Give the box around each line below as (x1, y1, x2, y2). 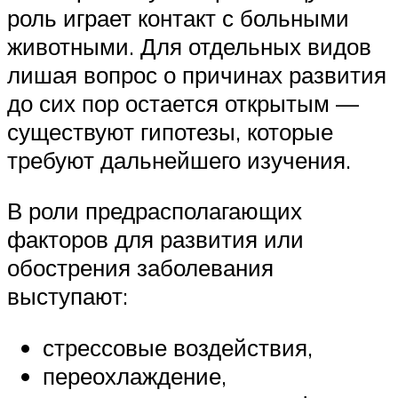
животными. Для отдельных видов (7, 31, 371, 60)
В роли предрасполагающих (7, 196, 302, 226)
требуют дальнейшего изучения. (7, 145, 351, 174)
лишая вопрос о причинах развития (7, 60, 386, 89)
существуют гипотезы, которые (7, 116, 333, 146)
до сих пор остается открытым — (7, 88, 359, 117)
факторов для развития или (7, 225, 304, 254)
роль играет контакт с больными (7, 3, 349, 32)
